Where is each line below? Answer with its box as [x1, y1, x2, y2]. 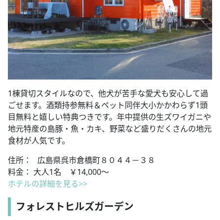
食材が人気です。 [8, 135, 70, 146]
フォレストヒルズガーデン [16, 200, 134, 214]
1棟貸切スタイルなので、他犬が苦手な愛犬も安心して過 [8, 88, 208, 99]
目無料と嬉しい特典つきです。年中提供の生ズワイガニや [8, 111, 211, 123]
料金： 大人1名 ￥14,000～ [8, 166, 109, 178]
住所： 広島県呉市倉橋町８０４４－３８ [8, 155, 155, 166]
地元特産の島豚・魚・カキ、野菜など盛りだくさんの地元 [8, 123, 212, 135]
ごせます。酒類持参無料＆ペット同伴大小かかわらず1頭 [8, 100, 208, 111]
